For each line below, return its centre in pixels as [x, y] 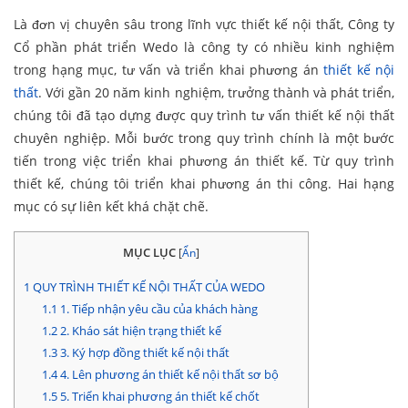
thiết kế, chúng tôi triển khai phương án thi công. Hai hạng [204, 183]
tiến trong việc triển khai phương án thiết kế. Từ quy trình [204, 160]
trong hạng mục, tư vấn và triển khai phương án [168, 69]
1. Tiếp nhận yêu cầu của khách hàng [157, 309]
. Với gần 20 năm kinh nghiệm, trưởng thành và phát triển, [216, 92]
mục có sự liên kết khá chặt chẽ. [111, 206]
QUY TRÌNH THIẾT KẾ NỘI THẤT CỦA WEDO [148, 287]
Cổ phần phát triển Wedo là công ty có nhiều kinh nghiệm [204, 46]
